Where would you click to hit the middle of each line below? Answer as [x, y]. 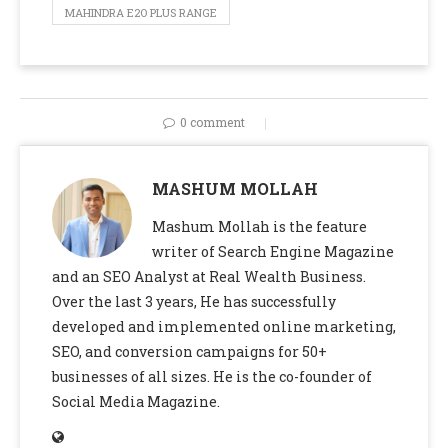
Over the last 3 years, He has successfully [194, 302]
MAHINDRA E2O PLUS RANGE [141, 13]
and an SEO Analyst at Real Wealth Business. [209, 277]
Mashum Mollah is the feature [259, 227]
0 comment [212, 122]
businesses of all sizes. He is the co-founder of [212, 377]
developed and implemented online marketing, [224, 327]
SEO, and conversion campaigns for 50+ [189, 352]
